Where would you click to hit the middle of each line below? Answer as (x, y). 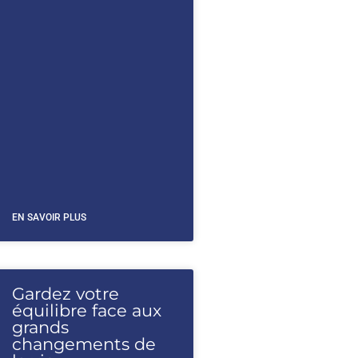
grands (40, 327)
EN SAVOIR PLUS (49, 217)
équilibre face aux (86, 310)
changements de (84, 344)
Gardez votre (65, 294)
